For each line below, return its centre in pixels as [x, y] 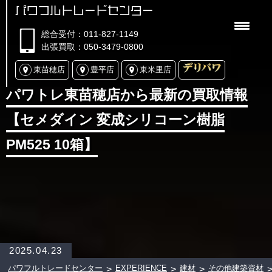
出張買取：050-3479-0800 [93, 47]
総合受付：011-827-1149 [90, 34]
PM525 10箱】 [52, 144]
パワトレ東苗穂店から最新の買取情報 [127, 94]
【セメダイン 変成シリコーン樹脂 [115, 119]
